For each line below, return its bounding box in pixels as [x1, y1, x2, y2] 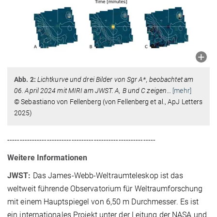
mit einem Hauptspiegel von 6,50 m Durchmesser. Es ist [7, 197, 199, 206]
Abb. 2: [14, 75, 37, 83]
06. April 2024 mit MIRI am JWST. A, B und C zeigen [14, 86, 167, 94]
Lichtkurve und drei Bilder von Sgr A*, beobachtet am [37, 75, 194, 83]
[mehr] [172, 86, 191, 94]
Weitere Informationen [7, 153, 88, 162]
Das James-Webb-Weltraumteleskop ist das [32, 170, 184, 180]
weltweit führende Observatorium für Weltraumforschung [7, 184, 203, 193]
